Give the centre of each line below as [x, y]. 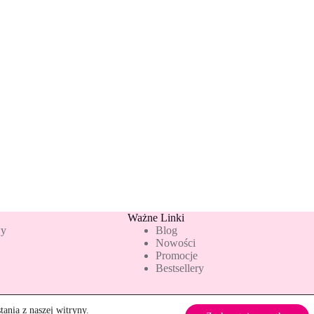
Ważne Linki [156, 218]
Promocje [176, 255]
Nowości [175, 243]
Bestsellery [179, 268]
